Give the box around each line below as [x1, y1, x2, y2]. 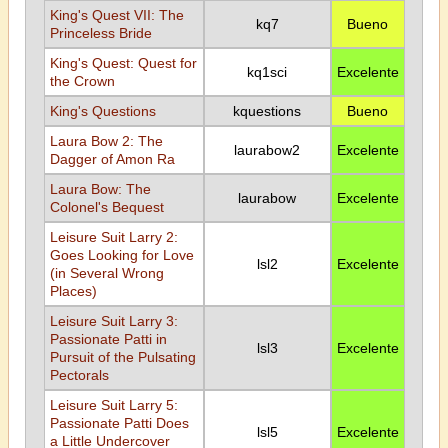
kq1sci [247, 64, 287, 80]
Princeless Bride [49, 25, 152, 41]
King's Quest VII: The [49, 7, 184, 23]
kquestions [233, 103, 301, 119]
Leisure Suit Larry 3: [49, 313, 178, 329]
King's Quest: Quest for [49, 55, 197, 71]
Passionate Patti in [49, 331, 167, 347]
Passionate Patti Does [49, 415, 189, 431]
